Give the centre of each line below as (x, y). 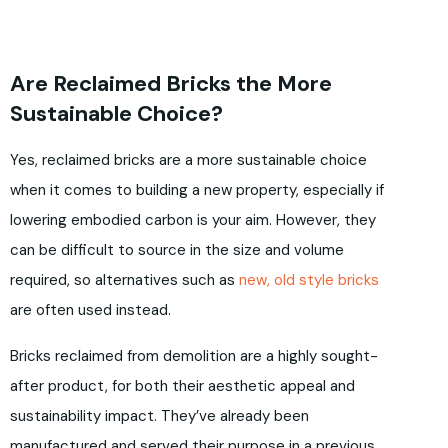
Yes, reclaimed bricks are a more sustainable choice (188, 160)
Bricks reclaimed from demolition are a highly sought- (194, 356)
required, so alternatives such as (124, 280)
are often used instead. (90, 310)
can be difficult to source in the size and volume (177, 250)
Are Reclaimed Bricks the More (171, 84)
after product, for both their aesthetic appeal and (182, 386)
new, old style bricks (309, 280)
